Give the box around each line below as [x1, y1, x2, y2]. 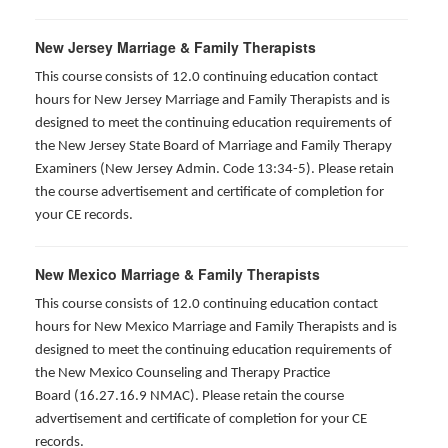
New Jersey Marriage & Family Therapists [35, 37, 316, 57]
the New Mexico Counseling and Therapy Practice [35, 366, 330, 381]
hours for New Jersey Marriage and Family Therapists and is [35, 93, 390, 108]
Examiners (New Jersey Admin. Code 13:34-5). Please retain [35, 162, 394, 177]
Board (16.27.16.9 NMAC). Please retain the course [35, 389, 344, 404]
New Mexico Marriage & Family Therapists [35, 264, 320, 284]
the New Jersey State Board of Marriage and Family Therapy [35, 139, 392, 154]
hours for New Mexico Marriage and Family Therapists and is [35, 320, 397, 335]
